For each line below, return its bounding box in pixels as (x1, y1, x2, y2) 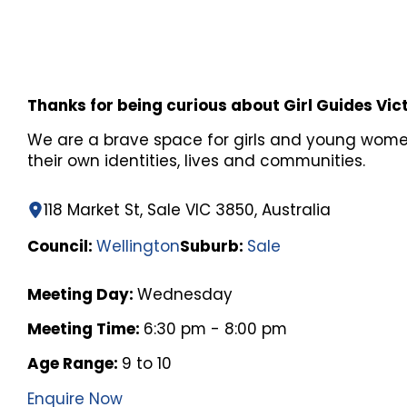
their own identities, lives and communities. (27, 150, 366, 173)
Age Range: (27, 352, 123, 374)
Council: (27, 234, 97, 257)
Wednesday (137, 283, 233, 305)
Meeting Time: (27, 317, 144, 340)
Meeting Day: (27, 283, 138, 305)
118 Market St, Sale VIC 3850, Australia (44, 199, 332, 222)
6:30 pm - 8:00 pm (144, 317, 288, 340)
